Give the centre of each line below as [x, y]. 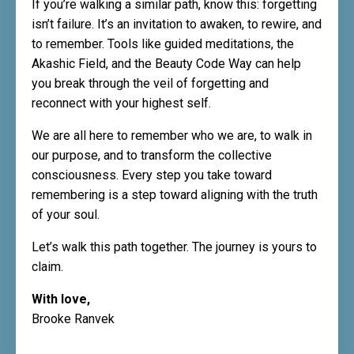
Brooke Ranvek [73, 319]
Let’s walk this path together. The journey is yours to [174, 247]
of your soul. [66, 215]
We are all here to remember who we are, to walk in [172, 136]
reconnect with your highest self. [121, 104]
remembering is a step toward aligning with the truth [175, 195]
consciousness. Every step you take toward [152, 175]
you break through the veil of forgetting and [150, 84]
